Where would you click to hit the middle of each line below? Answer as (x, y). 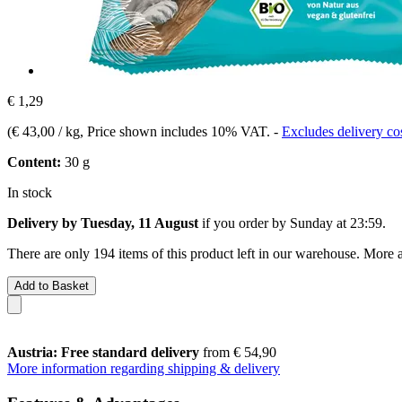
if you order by (244, 223)
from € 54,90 (238, 352)
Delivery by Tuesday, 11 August (103, 223)
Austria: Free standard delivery (103, 352)
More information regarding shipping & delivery (144, 368)
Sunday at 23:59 (336, 223)
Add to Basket (52, 285)
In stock (30, 192)
